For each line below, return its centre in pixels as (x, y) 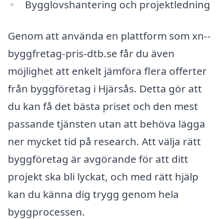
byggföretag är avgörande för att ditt (98, 159)
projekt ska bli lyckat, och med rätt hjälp (103, 176)
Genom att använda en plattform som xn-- (109, 35)
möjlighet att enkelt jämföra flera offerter (107, 71)
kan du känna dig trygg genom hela (93, 194)
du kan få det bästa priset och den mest (103, 106)
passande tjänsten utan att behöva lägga (107, 123)
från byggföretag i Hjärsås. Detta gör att (105, 88)
